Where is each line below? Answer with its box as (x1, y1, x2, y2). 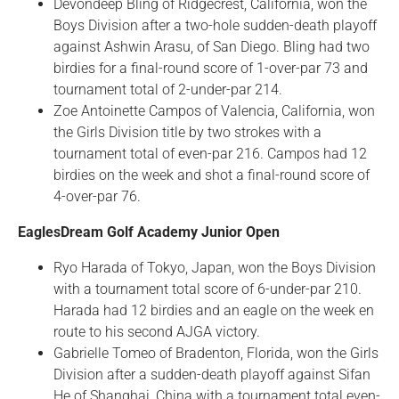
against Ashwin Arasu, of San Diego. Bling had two (53, 38, 370, 55)
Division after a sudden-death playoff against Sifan (53, 366, 370, 383)
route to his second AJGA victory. (53, 323, 260, 340)
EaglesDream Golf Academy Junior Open (18, 224, 280, 240)
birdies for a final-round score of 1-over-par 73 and (53, 60, 368, 77)
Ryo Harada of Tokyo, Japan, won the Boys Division (53, 259, 376, 276)
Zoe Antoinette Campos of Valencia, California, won (53, 102, 375, 119)
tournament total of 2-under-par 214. (53, 81, 282, 98)
